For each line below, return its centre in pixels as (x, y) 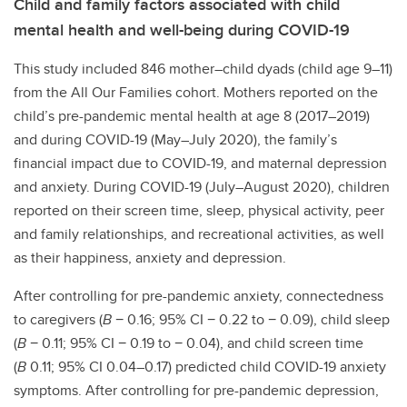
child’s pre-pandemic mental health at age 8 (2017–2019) (192, 116)
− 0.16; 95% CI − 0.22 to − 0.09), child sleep (251, 319)
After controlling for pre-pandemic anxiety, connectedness (199, 296)
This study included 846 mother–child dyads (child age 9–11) (203, 69)
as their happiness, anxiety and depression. (150, 258)
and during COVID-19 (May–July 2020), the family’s (175, 139)
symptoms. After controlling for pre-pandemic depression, (196, 390)
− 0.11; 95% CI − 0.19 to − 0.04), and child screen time (195, 343)
